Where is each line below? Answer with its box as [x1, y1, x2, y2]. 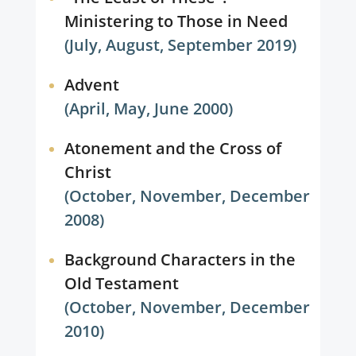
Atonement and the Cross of [64, 137, 281, 159]
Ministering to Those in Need [64, 10, 288, 32]
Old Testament [64, 273, 179, 294]
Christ [64, 161, 111, 183]
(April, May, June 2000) [64, 98, 234, 119]
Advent [64, 74, 119, 95]
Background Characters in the [64, 249, 296, 270]
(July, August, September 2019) [64, 34, 297, 56]
